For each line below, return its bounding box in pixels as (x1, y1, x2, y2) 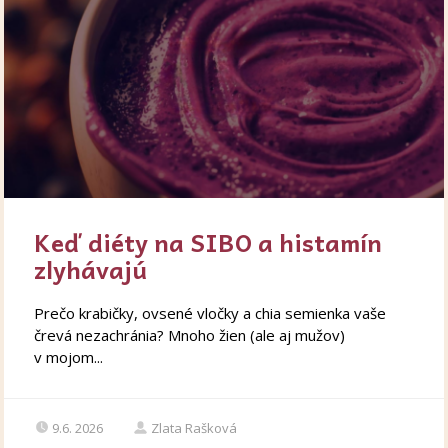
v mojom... (34, 346, 104, 367)
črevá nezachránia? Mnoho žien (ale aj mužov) (34, 324, 346, 345)
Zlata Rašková (151, 418, 238, 437)
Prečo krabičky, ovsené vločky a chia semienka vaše (34, 302, 387, 323)
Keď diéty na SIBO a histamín (34, 222, 383, 261)
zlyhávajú (34, 249, 148, 288)
